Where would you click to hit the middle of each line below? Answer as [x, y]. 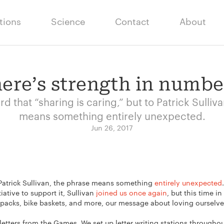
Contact [132, 21]
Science [68, 21]
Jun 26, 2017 [112, 127]
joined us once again [131, 192]
